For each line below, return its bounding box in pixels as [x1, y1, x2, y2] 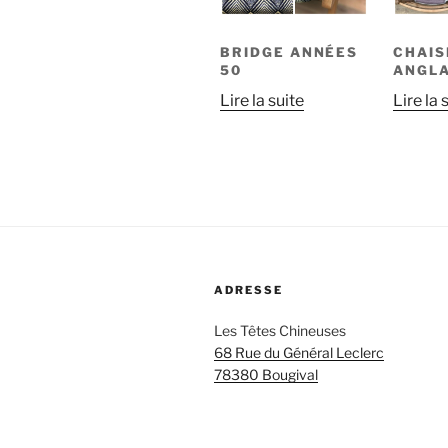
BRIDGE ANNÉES [220, 43, 359, 60]
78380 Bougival [214, 366, 318, 384]
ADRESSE [214, 283, 283, 298]
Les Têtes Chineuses [214, 322, 346, 340]
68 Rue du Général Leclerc [214, 344, 384, 362]
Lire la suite [220, 90, 304, 110]
